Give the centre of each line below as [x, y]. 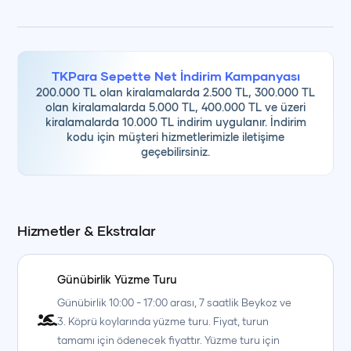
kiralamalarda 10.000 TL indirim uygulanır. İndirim [175, 122]
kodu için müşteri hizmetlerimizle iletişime [175, 137]
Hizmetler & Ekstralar [87, 230]
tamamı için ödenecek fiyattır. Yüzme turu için [169, 340]
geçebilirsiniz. [175, 152]
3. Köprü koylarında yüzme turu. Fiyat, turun [163, 321]
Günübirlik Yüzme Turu [118, 279]
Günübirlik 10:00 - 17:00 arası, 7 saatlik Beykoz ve [175, 302]
